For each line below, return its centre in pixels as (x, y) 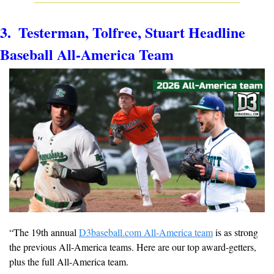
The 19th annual (46, 232)
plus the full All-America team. (69, 262)
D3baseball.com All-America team (146, 232)
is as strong (235, 232)
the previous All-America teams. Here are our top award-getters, (133, 247)
